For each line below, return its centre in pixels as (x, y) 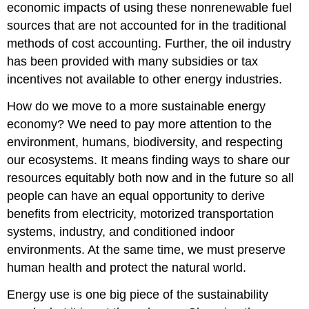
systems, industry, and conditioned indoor (121, 232)
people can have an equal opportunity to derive (136, 196)
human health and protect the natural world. (127, 268)
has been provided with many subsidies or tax (133, 62)
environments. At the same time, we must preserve (147, 250)
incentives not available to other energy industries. (145, 80)
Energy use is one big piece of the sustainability (138, 294)
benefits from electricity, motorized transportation (141, 214)
